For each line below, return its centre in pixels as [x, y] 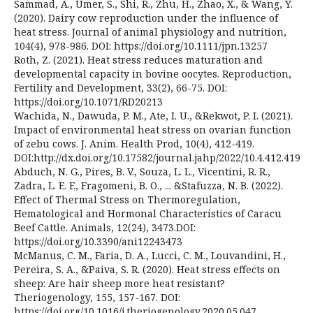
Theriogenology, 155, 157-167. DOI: [97, 297]
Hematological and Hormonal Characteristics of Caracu [148, 213]
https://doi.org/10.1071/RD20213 [88, 101]
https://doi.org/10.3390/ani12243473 [98, 241]
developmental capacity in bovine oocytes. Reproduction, [153, 73]
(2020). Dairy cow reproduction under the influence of [146, 17]
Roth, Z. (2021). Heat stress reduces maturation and [138, 59]
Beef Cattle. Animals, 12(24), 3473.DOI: [105, 227]
